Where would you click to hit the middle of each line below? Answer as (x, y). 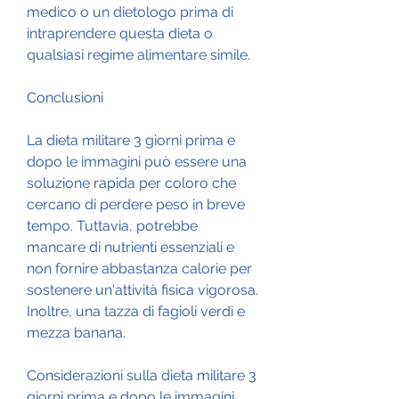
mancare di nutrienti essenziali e (130, 247)
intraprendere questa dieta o (120, 33)
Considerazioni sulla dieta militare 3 (142, 375)
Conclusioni (65, 97)
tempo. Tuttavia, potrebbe (112, 225)
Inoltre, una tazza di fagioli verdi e (136, 311)
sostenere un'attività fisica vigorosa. (142, 289)
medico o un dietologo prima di (130, 12)
